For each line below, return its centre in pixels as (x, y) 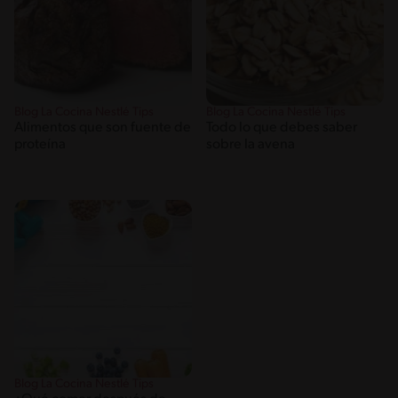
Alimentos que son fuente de (103, 128)
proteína (40, 145)
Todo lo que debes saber (282, 128)
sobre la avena (251, 145)
